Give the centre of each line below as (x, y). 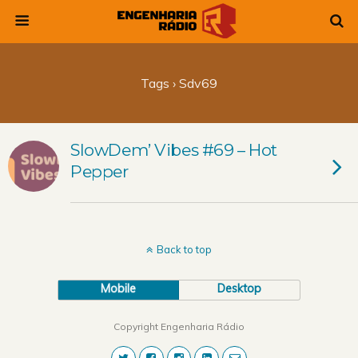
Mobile (119, 288)
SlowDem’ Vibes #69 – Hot (174, 150)
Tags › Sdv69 (179, 83)
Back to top (184, 249)
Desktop (240, 288)
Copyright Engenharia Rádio (179, 326)
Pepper (99, 171)
